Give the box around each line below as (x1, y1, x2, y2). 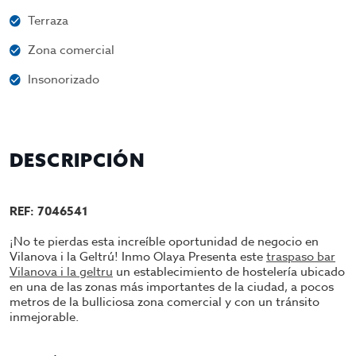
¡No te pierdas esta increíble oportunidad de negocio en (10, 233, 319, 250)
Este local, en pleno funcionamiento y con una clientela (10, 337, 316, 354)
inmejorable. (10, 308, 79, 326)
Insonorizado (28, 71, 100, 88)
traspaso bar (266, 248, 335, 265)
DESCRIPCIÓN (10, 149, 145, 172)
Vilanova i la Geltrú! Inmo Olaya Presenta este (10, 248, 266, 265)
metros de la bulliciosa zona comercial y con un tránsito (10, 293, 319, 311)
